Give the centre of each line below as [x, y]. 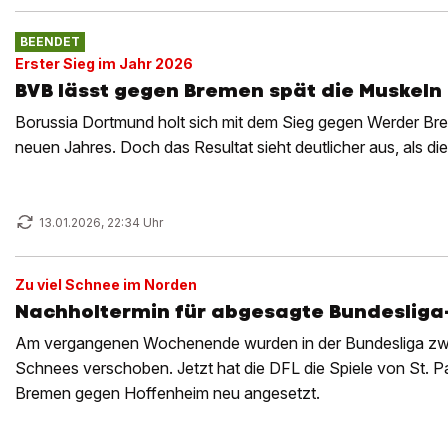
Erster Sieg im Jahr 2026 [104, 63]
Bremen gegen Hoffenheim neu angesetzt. [167, 393]
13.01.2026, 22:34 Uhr [101, 222]
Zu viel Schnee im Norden [106, 284]
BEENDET [49, 42]
